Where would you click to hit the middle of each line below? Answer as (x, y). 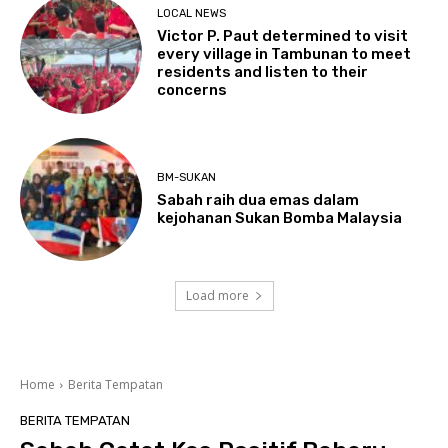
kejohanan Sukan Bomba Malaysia (280, 218)
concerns (192, 89)
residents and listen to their (263, 71)
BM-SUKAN (187, 178)
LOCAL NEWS (192, 13)
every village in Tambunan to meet (284, 53)
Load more (217, 295)
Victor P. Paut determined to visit (283, 35)
